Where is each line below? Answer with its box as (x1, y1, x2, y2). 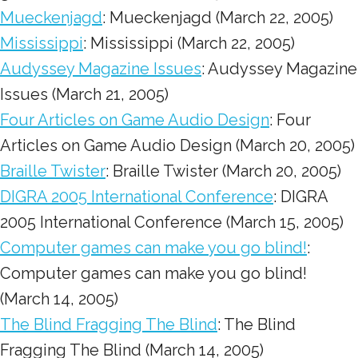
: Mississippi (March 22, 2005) (83, 34, 295, 53)
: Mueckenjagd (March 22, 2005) (102, 8, 333, 27)
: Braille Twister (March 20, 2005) (105, 161, 341, 181)
